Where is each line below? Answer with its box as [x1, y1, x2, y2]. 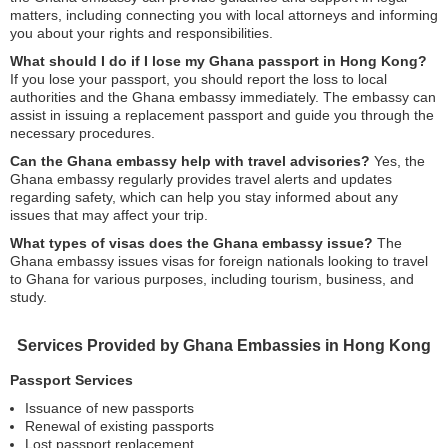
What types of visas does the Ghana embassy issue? [10, 234, 373, 251]
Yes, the [370, 152, 425, 169]
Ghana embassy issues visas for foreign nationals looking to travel [10, 252, 428, 269]
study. [10, 288, 47, 305]
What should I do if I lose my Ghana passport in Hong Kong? [10, 52, 427, 69]
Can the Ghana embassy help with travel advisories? [10, 152, 370, 169]
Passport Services [10, 371, 133, 388]
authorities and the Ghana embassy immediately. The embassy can [10, 88, 436, 105]
